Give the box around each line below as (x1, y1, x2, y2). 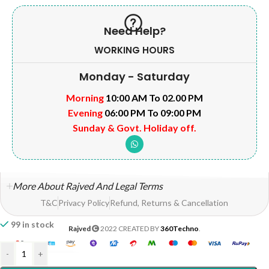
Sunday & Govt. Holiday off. (73, 122, 196, 134)
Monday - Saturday (79, 69, 190, 85)
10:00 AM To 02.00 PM (104, 92, 203, 104)
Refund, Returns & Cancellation (110, 198, 229, 208)
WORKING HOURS (94, 44, 175, 57)
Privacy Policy (58, 198, 110, 208)
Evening (68, 107, 103, 119)
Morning (66, 92, 104, 104)
